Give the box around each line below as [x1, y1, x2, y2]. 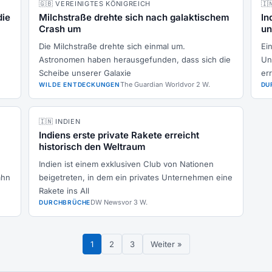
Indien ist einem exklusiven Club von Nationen [39, 159, 214, 169]
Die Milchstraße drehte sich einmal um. [39, 41, 186, 51]
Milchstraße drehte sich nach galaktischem [39, 12, 230, 23]
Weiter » [150, 239, 182, 249]
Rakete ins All [39, 186, 90, 195]
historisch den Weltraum [39, 141, 146, 152]
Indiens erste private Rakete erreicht [39, 129, 200, 141]
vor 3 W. [121, 198, 148, 206]
